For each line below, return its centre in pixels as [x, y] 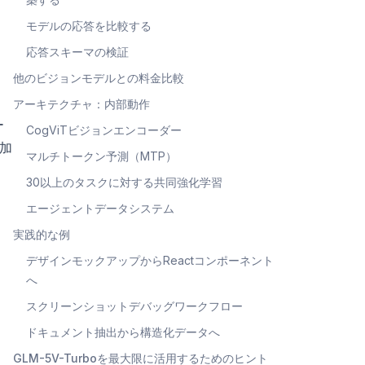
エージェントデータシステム [100, 208]
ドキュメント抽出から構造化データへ [123, 332]
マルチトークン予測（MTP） [101, 156]
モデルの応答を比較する [89, 25]
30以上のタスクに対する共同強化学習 [124, 182]
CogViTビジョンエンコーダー [104, 130]
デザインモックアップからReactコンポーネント [150, 260]
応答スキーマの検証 [77, 51]
